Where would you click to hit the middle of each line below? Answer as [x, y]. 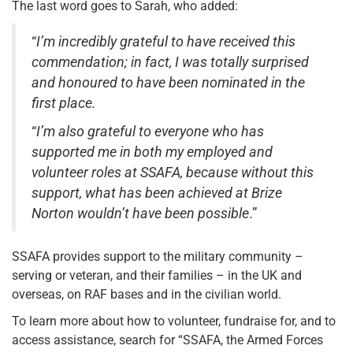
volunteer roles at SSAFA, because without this [173, 173]
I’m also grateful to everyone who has [150, 132]
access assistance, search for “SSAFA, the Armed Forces [167, 340]
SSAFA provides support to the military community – [158, 257]
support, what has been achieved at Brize [157, 193]
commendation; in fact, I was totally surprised [170, 63]
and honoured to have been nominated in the [168, 83]
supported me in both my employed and [152, 152]
